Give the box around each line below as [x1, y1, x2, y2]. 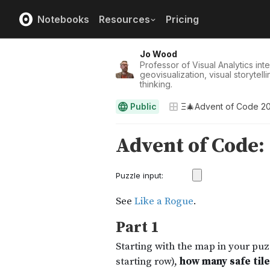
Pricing [166, 13, 199, 25]
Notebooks [37, 13, 89, 25]
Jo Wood [140, 49, 177, 59]
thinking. [140, 79, 172, 89]
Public [130, 101, 157, 111]
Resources [99, 13, 150, 25]
